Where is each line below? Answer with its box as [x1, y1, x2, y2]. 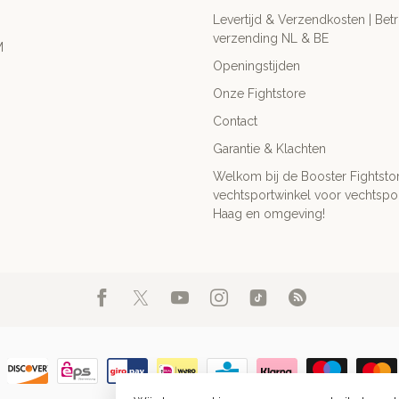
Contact [213, 113, 257, 128]
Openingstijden [213, 58, 300, 73]
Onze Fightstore [213, 85, 305, 101]
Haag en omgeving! [213, 206, 325, 221]
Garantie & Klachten [213, 141, 326, 156]
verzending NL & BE [213, 30, 329, 45]
